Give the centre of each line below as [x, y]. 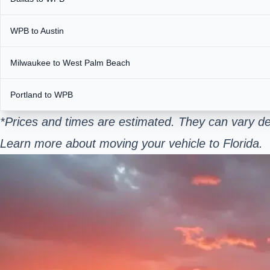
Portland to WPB [42, 94]
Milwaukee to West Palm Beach [70, 62]
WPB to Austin [37, 30]
